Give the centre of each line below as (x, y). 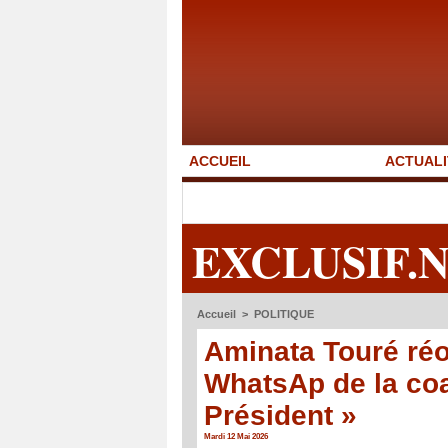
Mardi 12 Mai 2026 (236, 436)
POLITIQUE (284, 313)
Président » (280, 415)
